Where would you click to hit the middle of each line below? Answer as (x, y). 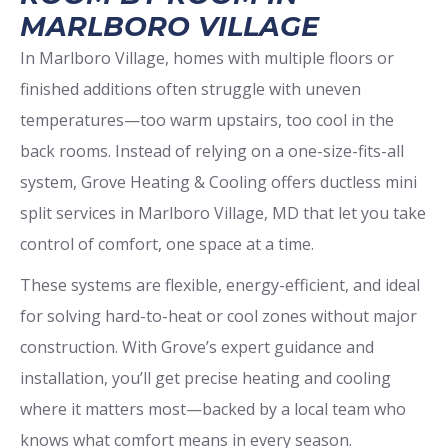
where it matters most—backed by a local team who (213, 408)
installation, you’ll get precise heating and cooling (205, 377)
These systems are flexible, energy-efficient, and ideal (220, 284)
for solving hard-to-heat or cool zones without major (218, 315)
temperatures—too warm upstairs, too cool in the (207, 119)
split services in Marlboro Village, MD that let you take (223, 212)
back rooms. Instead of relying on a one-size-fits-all (212, 150)
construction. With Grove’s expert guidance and (197, 346)
